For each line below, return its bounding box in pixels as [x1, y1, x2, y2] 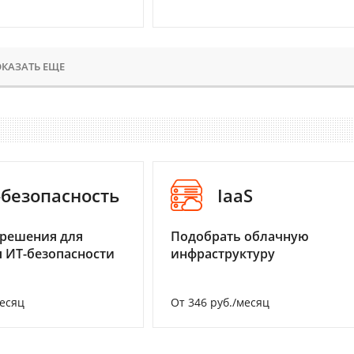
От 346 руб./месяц [171, 294, 269, 310]
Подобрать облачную [171, 227, 309, 245]
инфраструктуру [171, 244, 275, 262]
